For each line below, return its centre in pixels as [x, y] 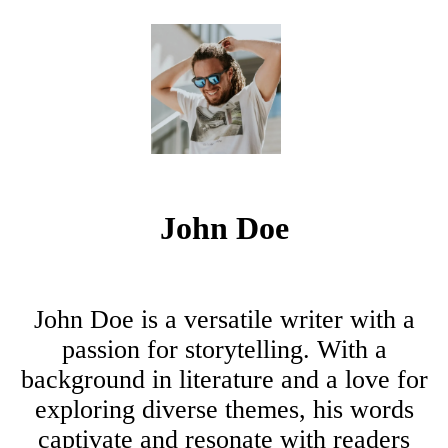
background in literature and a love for [224, 379]
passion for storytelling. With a [224, 349]
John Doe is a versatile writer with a [224, 319]
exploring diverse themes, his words [224, 409]
